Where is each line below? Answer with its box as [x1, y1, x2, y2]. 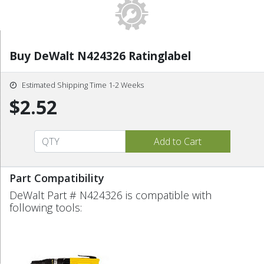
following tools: [9, 200, 82, 214]
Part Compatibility [9, 170, 104, 185]
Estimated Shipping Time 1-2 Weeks [22, 79, 144, 90]
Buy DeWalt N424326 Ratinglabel [9, 48, 191, 64]
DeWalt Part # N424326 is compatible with [9, 187, 212, 202]
